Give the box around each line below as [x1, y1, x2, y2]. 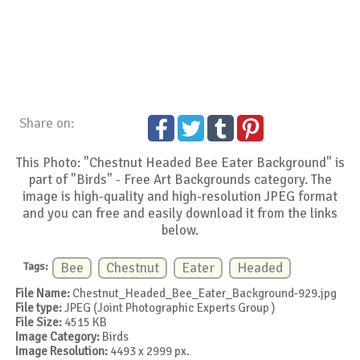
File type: [15, 300, 63, 315]
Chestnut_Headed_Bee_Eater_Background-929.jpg [70, 285, 337, 301]
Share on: [19, 115, 75, 133]
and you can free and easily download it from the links [22, 205, 338, 223]
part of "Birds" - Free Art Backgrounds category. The [28, 171, 332, 189]
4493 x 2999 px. [108, 343, 190, 358]
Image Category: [15, 329, 100, 344]
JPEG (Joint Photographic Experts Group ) [62, 300, 276, 315]
